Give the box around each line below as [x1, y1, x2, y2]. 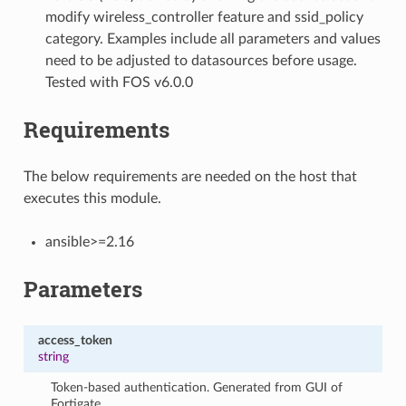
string [37, 349, 69, 363]
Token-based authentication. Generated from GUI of [51, 380, 343, 394]
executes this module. [23, 190, 161, 206]
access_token [37, 333, 112, 347]
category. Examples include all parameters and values [44, 31, 381, 46]
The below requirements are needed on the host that [23, 169, 357, 184]
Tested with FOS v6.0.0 [44, 74, 193, 90]
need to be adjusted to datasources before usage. [44, 53, 357, 68]
